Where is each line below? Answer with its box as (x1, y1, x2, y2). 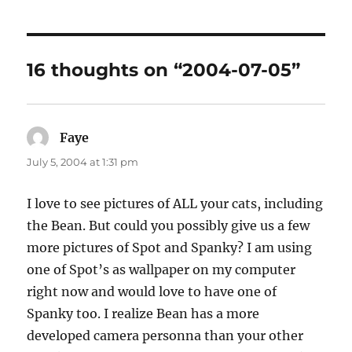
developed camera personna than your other (27, 328, 304, 344)
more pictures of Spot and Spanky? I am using (27, 240, 313, 256)
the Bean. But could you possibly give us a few (27, 218, 310, 234)
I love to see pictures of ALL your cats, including (27, 196, 324, 212)
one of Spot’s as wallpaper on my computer (27, 262, 296, 278)
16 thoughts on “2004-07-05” (27, 59, 301, 82)
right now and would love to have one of (27, 284, 277, 300)
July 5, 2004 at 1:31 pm (27, 156, 139, 169)
